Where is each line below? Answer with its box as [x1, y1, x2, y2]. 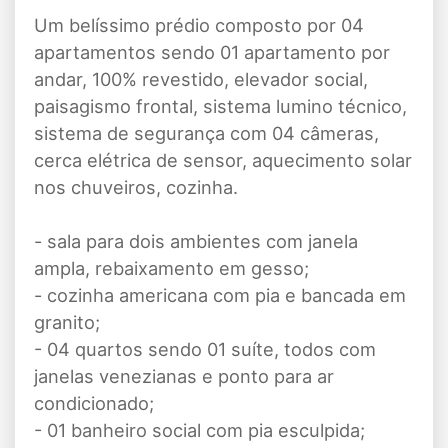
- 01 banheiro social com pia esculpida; [34, 419, 365, 442]
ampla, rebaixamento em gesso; [34, 257, 309, 280]
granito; [34, 311, 100, 334]
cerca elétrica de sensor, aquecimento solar [34, 149, 412, 172]
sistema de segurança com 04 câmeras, [34, 122, 379, 145]
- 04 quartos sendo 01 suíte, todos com [34, 338, 376, 361]
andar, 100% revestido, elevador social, [34, 68, 368, 91]
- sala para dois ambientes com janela [34, 230, 358, 253]
